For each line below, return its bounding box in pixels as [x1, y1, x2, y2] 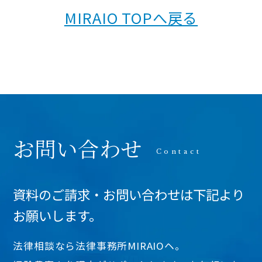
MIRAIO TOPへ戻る [64, 6, 198, 28]
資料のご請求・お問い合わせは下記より [13, 185, 245, 204]
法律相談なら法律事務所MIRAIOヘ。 [13, 239, 185, 253]
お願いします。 [13, 206, 102, 225]
